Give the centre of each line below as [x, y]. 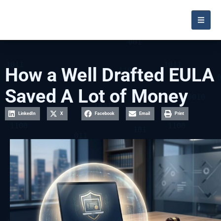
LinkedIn [27, 113]
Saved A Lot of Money [96, 96]
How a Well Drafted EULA [110, 75]
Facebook [105, 113]
